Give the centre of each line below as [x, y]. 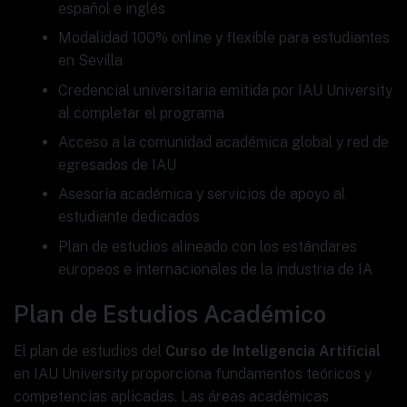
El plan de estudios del [89, 351]
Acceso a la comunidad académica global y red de [223, 142]
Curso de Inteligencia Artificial [273, 351]
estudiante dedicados [129, 217]
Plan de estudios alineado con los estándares [207, 246]
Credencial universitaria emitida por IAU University [225, 90]
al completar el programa [141, 113]
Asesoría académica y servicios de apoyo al [201, 194]
